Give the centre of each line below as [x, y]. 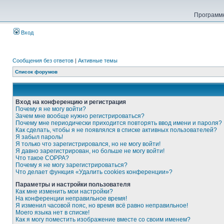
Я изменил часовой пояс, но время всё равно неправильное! [102, 205]
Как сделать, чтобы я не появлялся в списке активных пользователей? [116, 130]
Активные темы [98, 60]
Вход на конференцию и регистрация [71, 102]
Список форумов [36, 72]
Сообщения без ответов [43, 60]
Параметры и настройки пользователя [73, 184]
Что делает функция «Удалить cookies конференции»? [94, 172]
